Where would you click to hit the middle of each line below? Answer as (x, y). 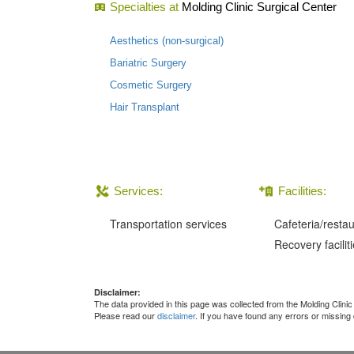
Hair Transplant (145, 107)
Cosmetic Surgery (151, 85)
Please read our (126, 315)
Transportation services (168, 224)
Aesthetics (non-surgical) (167, 41)
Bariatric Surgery (148, 63)
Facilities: (302, 191)
